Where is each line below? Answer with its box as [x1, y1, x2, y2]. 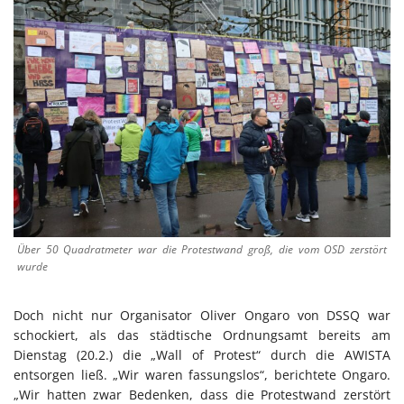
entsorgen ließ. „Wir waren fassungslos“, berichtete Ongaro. [14, 365, 390, 383]
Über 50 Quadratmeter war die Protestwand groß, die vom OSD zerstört [17, 241, 387, 257]
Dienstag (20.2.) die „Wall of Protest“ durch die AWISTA [14, 345, 390, 363]
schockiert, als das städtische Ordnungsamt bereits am [14, 326, 390, 344]
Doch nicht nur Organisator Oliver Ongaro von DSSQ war [14, 306, 390, 324]
